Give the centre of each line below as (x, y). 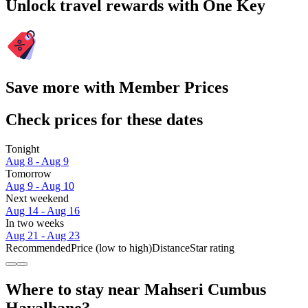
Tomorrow (29, 173)
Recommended (38, 247)
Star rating (212, 247)
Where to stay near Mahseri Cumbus (136, 289)
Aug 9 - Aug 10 (40, 186)
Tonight (22, 148)
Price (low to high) (111, 247)
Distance (171, 247)
